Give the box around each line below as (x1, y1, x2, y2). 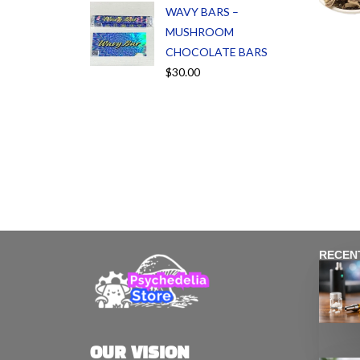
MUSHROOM (166, 24, 234, 39)
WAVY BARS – (166, 4, 239, 18)
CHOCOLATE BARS (166, 44, 268, 59)
